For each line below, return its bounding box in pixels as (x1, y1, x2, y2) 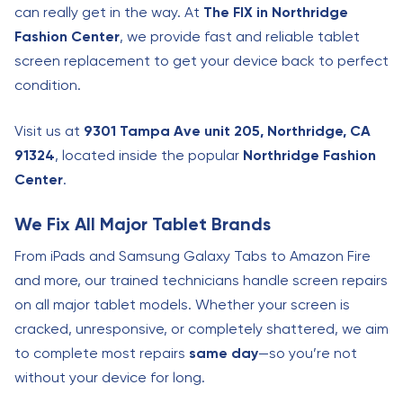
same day (189, 345, 258, 362)
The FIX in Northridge (203, 4, 348, 21)
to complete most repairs (14, 345, 189, 362)
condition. (14, 76, 81, 94)
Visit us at (14, 122, 84, 139)
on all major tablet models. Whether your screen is (14, 296, 350, 313)
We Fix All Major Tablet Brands (14, 213, 271, 235)
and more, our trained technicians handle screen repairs (14, 272, 388, 289)
